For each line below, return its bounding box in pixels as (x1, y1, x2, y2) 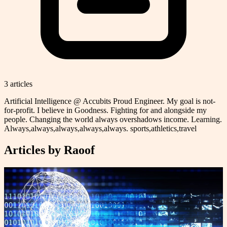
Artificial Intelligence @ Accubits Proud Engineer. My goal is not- (4, 96, 215, 105)
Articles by (4, 143, 64, 157)
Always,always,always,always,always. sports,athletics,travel (4, 124, 197, 133)
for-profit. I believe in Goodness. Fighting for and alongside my (4, 105, 207, 115)
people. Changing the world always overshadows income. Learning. (4, 115, 222, 124)
